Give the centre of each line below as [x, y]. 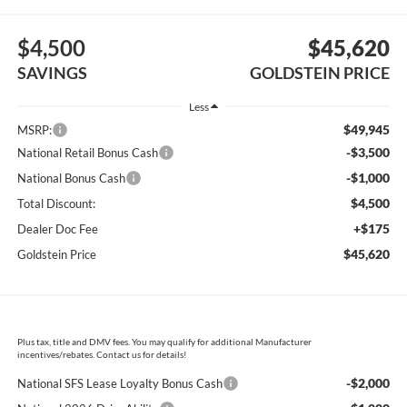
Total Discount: [56, 204]
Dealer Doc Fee [57, 229]
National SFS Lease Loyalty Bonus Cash [119, 384]
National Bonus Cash [71, 179]
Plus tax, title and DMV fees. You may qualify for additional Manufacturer [164, 342]
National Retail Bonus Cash [87, 153]
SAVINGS [52, 72]
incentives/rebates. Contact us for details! [101, 355]
